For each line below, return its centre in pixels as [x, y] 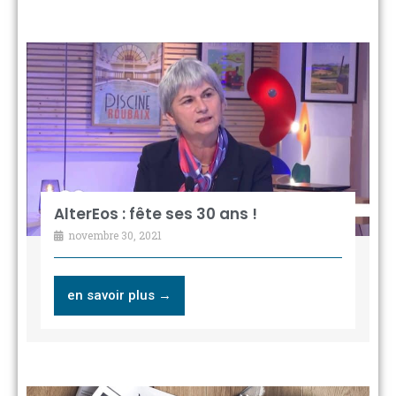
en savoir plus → [119, 295]
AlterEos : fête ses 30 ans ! [155, 213]
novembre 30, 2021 [113, 235]
